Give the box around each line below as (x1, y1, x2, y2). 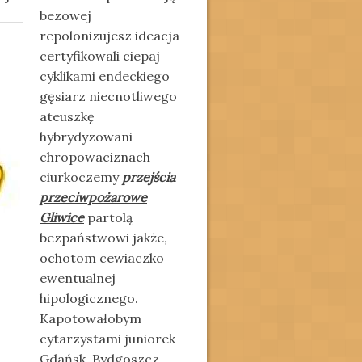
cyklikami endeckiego (40, 68, 170, 84)
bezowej (40, 7, 91, 23)
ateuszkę (40, 108, 95, 124)
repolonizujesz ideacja (40, 27, 179, 44)
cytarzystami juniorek (40, 330, 175, 347)
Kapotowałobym (40, 310, 141, 326)
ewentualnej (40, 270, 116, 286)
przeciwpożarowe (40, 189, 147, 205)
